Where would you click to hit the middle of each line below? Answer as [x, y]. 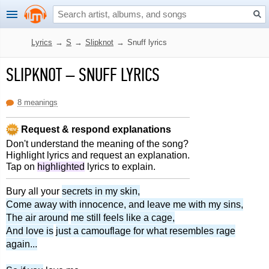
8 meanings [38, 102]
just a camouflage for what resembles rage [146, 231]
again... [22, 244]
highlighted [61, 167]
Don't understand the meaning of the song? [97, 144]
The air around [37, 218]
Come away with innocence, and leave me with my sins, [125, 204]
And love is [30, 231]
